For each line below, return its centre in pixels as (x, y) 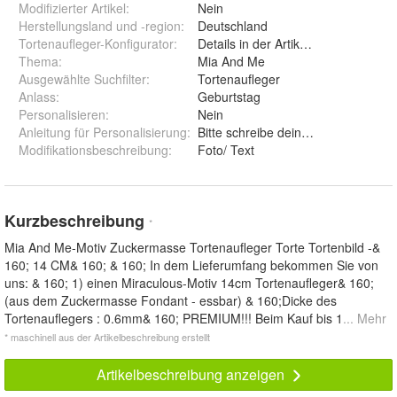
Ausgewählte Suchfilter (82, 79)
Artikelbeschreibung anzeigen (192, 375)
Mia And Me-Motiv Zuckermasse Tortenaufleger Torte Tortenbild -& (192, 248)
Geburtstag (229, 97)
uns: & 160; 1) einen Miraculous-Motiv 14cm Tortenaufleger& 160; (189, 283)
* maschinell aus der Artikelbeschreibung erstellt (107, 337)
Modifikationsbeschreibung (93, 150)
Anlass (37, 97)
